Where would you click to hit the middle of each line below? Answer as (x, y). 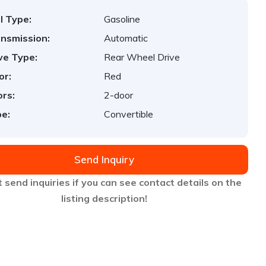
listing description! (104, 198)
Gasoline (122, 19)
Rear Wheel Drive (142, 57)
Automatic (126, 38)
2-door (119, 95)
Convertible (129, 114)
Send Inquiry (104, 159)
